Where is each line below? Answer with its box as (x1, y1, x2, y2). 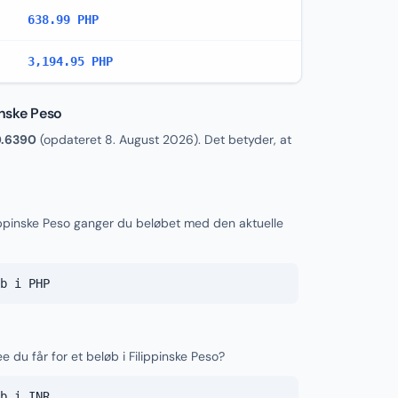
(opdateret (36, 131, 105, 147)
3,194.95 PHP (28, 54, 113, 68)
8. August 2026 (105, 131, 194, 147)
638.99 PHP (28, 12, 99, 27)
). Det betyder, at (194, 131, 291, 147)
